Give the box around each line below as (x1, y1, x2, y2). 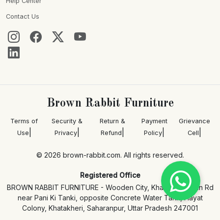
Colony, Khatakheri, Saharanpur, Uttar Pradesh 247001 (22, 204, 198, 213)
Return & (100, 117, 126, 125)
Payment (141, 117, 167, 125)
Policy (144, 129, 163, 137)
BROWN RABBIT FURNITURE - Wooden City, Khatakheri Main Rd (6, 183, 214, 192)
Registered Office (80, 171, 140, 180)
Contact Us (6, 13, 39, 21)
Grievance (178, 117, 210, 125)
